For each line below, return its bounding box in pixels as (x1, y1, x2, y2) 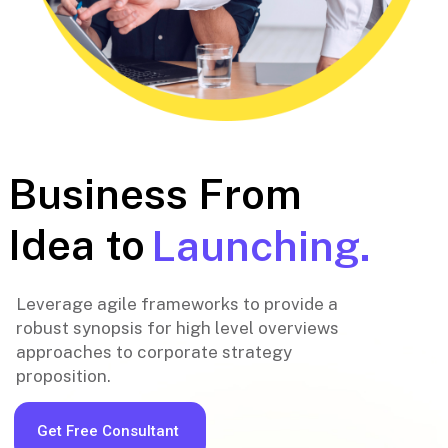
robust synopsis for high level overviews (16, 318, 339, 338)
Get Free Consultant (37, 422, 179, 440)
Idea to (8, 220, 145, 269)
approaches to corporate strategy (16, 342, 292, 362)
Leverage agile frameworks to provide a (16, 294, 338, 314)
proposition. (16, 366, 111, 386)
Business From (8, 169, 302, 218)
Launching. (151, 221, 371, 270)
